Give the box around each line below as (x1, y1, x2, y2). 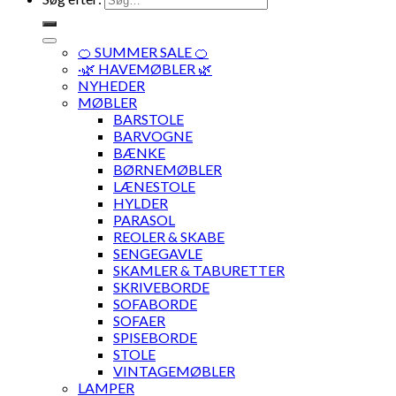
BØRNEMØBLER (113, 160, 222, 178)
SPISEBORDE (113, 328, 197, 346)
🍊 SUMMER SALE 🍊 (78, 42, 209, 60)
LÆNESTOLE (113, 177, 195, 194)
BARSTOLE (113, 110, 184, 127)
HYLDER (113, 194, 168, 211)
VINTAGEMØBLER (113, 362, 235, 379)
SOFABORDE (113, 294, 197, 312)
